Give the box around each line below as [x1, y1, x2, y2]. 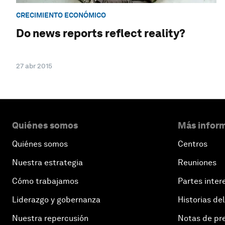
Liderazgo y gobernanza [12, 195, 100, 205]
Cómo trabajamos [12, 176, 78, 186]
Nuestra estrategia [12, 158, 83, 168]
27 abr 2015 [16, 62, 52, 70]
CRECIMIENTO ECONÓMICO [16, 11, 106, 19]
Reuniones [178, 158, 216, 168]
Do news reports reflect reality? [16, 27, 185, 40]
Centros [178, 139, 207, 149]
